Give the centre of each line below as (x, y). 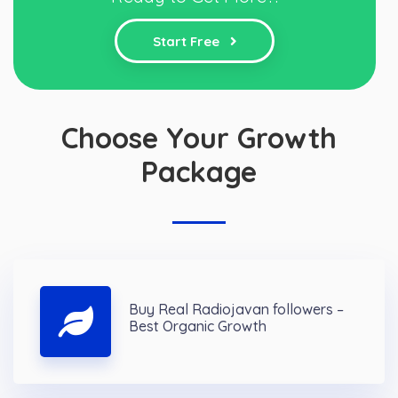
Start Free (187, 42)
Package (199, 172)
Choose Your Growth (199, 138)
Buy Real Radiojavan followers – (236, 310)
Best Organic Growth (198, 326)
